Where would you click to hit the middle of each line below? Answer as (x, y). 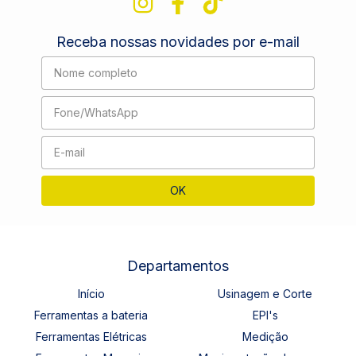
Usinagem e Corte (265, 293)
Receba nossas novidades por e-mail (178, 41)
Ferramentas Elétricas (91, 336)
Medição (265, 336)
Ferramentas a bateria (91, 315)
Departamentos (178, 265)
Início (91, 293)
